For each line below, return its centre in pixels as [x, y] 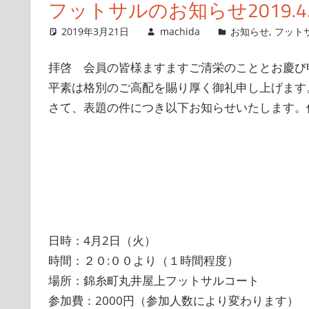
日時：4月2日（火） [102, 240]
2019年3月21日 [96, 31]
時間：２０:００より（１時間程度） [143, 260]
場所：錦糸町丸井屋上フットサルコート [153, 280]
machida [180, 31]
